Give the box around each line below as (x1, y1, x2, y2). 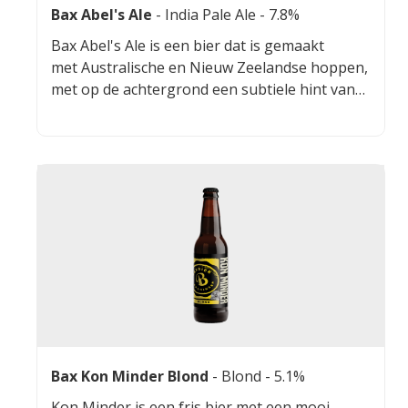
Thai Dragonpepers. (51, 100, 189, 121)
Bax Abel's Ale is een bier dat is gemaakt (51, 35, 324, 56)
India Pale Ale (165, 4, 260, 25)
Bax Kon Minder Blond (51, 365, 209, 386)
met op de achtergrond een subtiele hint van (51, 78, 355, 99)
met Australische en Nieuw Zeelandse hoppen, (51, 56, 368, 77)
